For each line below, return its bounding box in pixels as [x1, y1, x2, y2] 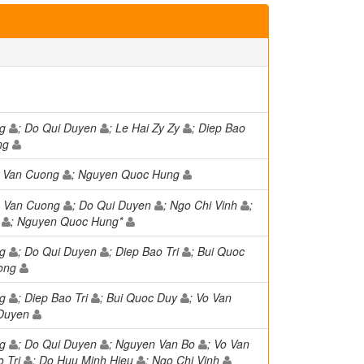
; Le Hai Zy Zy [109, 119, 183, 136]
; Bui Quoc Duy [100, 289, 180, 305]
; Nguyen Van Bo [109, 336, 198, 352]
